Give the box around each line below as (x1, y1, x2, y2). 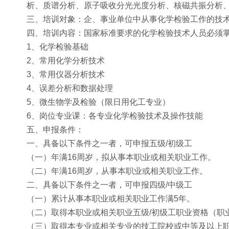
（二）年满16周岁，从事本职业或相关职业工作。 (27, 167, 208, 175)
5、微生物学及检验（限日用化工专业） (27, 98, 170, 106)
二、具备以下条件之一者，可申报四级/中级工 (27, 180, 192, 189)
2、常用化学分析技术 (27, 56, 105, 65)
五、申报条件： (27, 125, 84, 134)
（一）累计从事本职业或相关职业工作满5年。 (27, 194, 195, 203)
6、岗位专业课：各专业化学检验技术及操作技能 (27, 111, 203, 120)
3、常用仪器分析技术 (27, 70, 105, 79)
